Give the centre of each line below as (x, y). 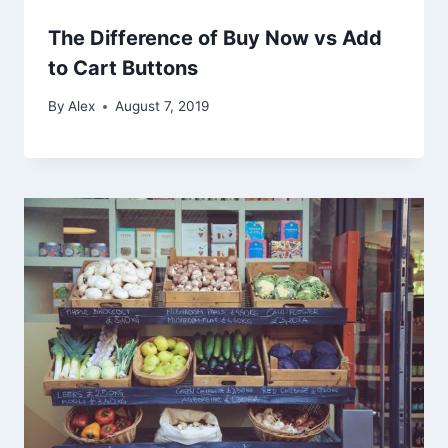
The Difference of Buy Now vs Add (215, 37)
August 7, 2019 (162, 106)
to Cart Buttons (123, 67)
